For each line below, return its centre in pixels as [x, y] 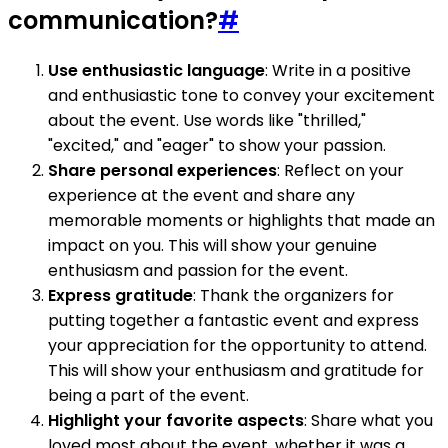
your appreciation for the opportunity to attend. [237, 345]
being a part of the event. [148, 395]
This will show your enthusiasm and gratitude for [236, 370]
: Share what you [368, 420]
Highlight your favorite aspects [176, 420]
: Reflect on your [340, 170]
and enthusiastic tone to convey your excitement [241, 95]
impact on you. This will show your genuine [212, 245]
